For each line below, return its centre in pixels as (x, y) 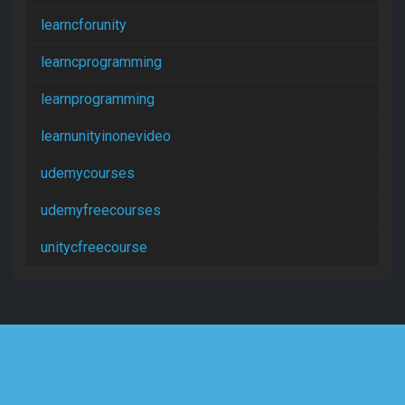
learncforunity (84, 24)
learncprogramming (101, 61)
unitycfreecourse (94, 247)
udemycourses (88, 173)
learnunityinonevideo (106, 136)
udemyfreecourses (101, 210)
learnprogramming (98, 99)
